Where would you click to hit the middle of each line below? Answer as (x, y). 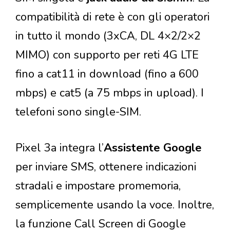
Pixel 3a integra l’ (60, 148)
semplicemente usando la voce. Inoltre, (115, 205)
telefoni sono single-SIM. (78, 112)
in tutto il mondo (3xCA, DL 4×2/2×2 (108, 36)
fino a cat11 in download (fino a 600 (107, 74)
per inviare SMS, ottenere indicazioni (106, 167)
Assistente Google (153, 148)
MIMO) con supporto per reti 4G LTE (107, 55)
